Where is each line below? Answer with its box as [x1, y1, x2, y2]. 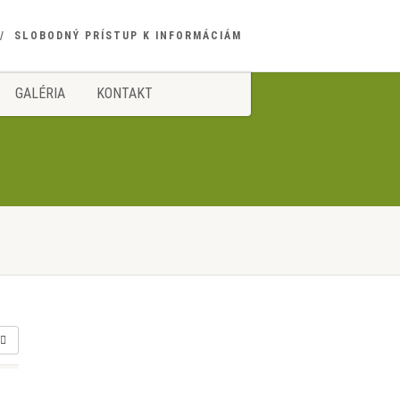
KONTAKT [96, 85, 153, 102]
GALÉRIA [15, 85, 65, 102]
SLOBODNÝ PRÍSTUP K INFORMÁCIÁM [13, 29, 242, 42]
